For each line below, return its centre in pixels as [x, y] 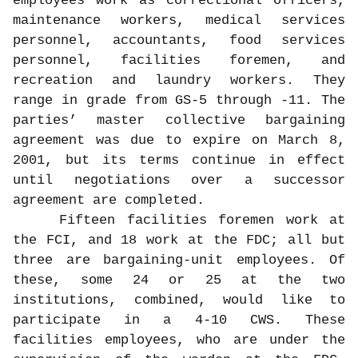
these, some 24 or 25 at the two [179, 280]
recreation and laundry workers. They [179, 80]
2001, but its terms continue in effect [179, 160]
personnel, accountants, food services [179, 40]
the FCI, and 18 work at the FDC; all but [179, 240]
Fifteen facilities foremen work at [202, 220]
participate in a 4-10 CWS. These [179, 320]
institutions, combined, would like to [179, 300]
